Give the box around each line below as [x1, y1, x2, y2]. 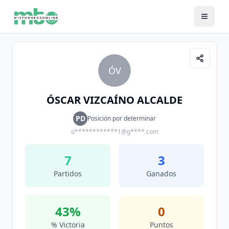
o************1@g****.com [71, 127, 158, 136]
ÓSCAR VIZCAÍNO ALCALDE [47, 93, 182, 107]
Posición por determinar [87, 114, 156, 123]
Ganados [146, 169, 176, 178]
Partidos [54, 169, 82, 178]
